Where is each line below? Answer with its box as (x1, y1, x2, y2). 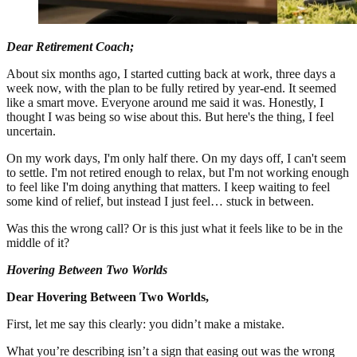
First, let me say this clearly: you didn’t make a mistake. (6, 317, 284, 331)
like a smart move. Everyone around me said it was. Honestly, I (6, 96, 324, 110)
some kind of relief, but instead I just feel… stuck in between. (6, 194, 314, 209)
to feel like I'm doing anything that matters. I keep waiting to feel (6, 180, 330, 194)
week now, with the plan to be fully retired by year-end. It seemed (6, 81, 336, 96)
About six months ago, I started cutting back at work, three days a (6, 67, 335, 81)
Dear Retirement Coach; (6, 40, 134, 54)
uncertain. (6, 124, 56, 139)
